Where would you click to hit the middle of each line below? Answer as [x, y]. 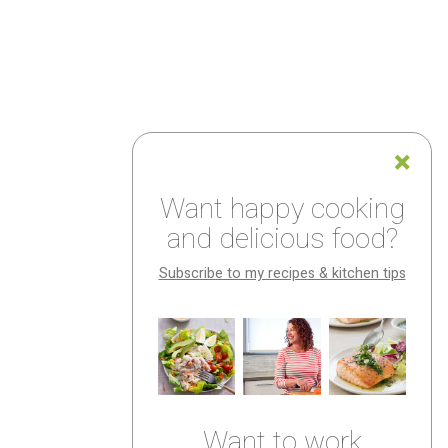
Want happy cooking [282, 209]
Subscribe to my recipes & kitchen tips [282, 273]
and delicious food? [282, 239]
